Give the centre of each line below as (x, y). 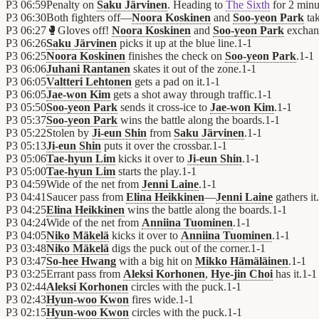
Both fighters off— (89, 18)
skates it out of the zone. (186, 69)
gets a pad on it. (168, 82)
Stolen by (69, 133)
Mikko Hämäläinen (242, 261)
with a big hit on (156, 261)
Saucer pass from (86, 197)
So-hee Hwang (81, 261)
